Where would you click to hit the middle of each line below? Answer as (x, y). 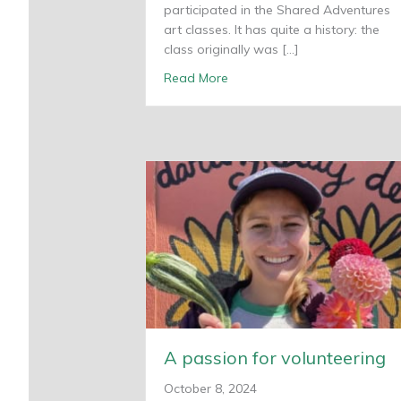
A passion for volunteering (275, 358)
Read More (196, 77)
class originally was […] (231, 49)
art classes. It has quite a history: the (272, 29)
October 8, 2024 (210, 389)
